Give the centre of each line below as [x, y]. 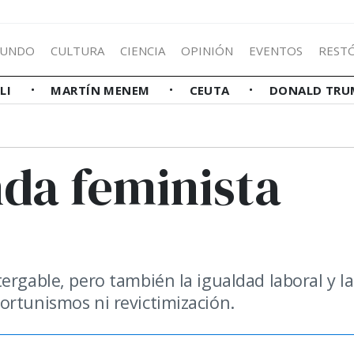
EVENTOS [276, 50]
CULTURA [77, 50]
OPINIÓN [207, 50]
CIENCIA [143, 50]
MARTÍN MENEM [102, 90]
